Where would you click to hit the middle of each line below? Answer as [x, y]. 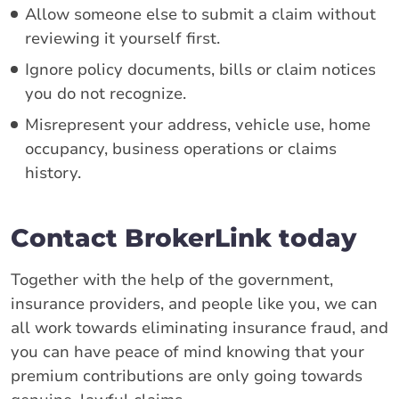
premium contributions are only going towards [187, 375]
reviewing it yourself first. [122, 38]
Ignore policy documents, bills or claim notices [200, 69]
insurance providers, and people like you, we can [194, 303]
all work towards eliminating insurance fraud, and [199, 327]
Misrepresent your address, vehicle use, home [198, 124]
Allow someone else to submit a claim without [200, 14]
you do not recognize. [106, 93]
